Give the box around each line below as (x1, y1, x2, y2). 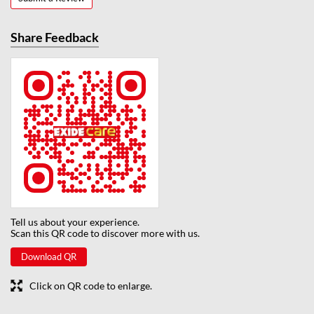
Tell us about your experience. (11, 215, 139, 228)
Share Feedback (11, 29, 99, 45)
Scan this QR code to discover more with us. (11, 226, 200, 239)
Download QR (21, 250, 76, 262)
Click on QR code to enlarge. (29, 279, 152, 292)
